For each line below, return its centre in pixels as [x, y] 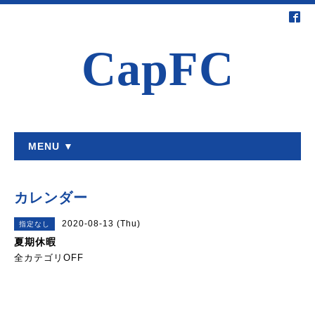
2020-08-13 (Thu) [101, 224]
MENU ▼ [51, 146]
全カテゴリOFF [49, 258]
